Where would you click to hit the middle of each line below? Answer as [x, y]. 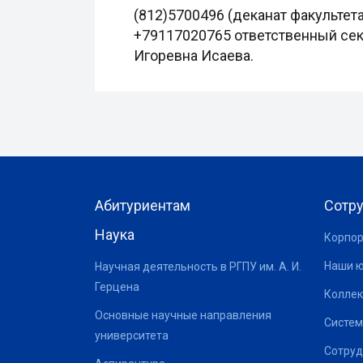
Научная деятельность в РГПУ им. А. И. [198, 267]
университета [132, 335]
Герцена [117, 287]
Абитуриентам [143, 205]
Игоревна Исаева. [194, 56]
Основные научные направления [183, 315]
